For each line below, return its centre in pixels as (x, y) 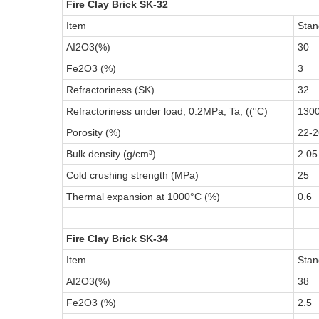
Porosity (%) (94, 132)
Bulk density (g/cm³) (111, 153)
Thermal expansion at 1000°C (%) (143, 196)
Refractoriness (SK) (110, 89)
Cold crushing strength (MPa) (132, 175)
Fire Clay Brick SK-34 (117, 238)
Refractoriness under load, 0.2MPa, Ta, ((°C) (167, 111)
